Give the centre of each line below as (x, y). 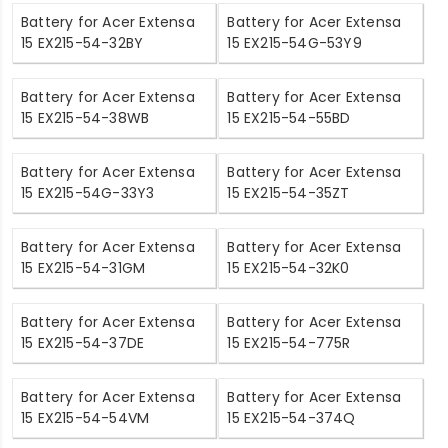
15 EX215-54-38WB (85, 117)
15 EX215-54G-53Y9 (294, 42)
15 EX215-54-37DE (83, 342)
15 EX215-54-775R (289, 342)
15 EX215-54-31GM (83, 267)
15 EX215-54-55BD (289, 117)
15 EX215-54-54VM (85, 417)
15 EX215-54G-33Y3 (88, 192)
